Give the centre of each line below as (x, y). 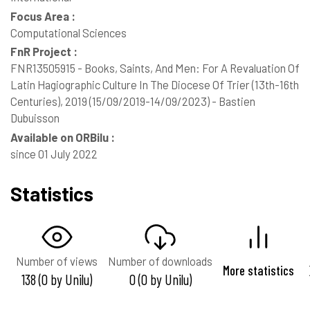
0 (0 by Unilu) (160, 279)
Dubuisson (35, 118)
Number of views (57, 261)
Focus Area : (43, 16)
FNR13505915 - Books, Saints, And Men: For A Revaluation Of (155, 68)
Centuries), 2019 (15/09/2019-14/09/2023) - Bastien (133, 101)
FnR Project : (44, 52)
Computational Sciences (69, 32)
